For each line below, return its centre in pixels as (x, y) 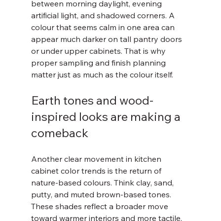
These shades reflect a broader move (100, 206)
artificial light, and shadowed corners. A (104, 15)
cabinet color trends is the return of (97, 171)
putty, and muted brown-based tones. (102, 194)
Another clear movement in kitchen (97, 159)
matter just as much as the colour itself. (102, 74)
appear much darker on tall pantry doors (107, 39)
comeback (59, 133)
